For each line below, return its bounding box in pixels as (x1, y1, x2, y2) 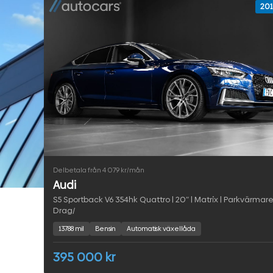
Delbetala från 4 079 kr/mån (53, 166, 144, 175)
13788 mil (58, 224, 84, 234)
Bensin (95, 224, 116, 234)
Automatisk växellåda (127, 224, 196, 234)
